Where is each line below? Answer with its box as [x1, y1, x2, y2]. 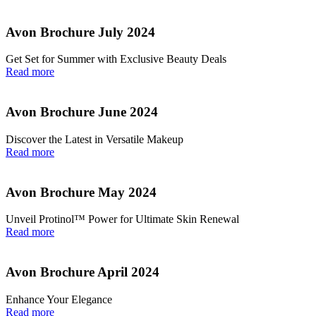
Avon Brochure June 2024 [6, 104, 158, 120]
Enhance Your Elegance [6, 293, 112, 305]
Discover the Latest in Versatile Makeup [6, 133, 183, 145]
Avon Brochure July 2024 [6, 24, 155, 39]
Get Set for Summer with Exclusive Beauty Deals [6, 53, 226, 66]
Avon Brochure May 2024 [6, 184, 157, 200]
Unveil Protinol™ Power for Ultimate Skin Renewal [6, 213, 239, 226]
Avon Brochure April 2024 [6, 265, 159, 279]
